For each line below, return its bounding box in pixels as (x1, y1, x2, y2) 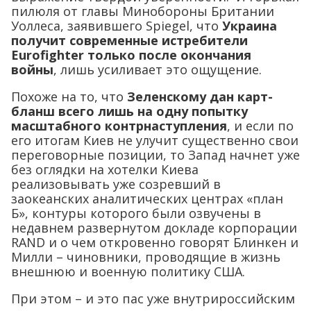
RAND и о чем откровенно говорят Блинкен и (11, 234, 299, 251)
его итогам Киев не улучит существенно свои (11, 132, 299, 149)
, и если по (227, 117, 294, 135)
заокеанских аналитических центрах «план (11, 190, 283, 208)
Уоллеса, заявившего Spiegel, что (11, 17, 222, 35)
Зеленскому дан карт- (127, 88, 273, 106)
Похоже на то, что (11, 88, 127, 106)
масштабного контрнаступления (11, 117, 227, 135)
